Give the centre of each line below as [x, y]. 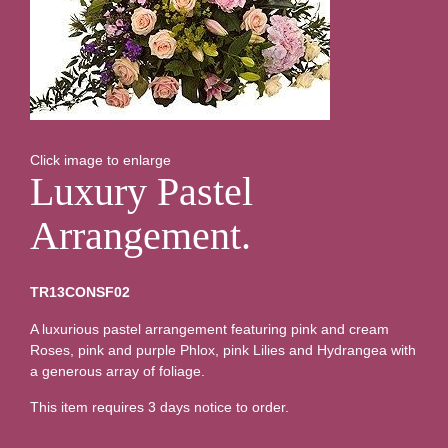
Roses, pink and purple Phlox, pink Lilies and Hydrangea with [223, 349]
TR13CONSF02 [80, 292]
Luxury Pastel [141, 192]
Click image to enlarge [100, 160]
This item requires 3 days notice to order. [159, 407]
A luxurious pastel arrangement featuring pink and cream [209, 328]
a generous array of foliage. [117, 370]
